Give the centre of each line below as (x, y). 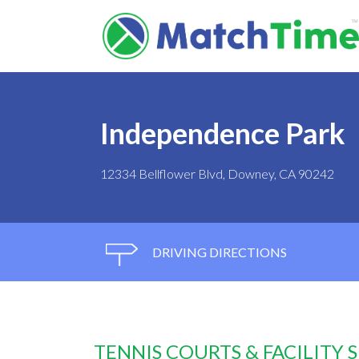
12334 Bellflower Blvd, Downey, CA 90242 (217, 174)
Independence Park (223, 133)
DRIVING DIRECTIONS (218, 252)
